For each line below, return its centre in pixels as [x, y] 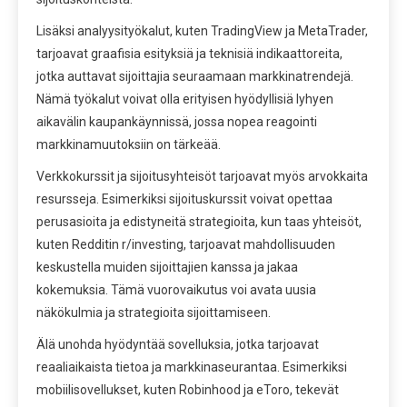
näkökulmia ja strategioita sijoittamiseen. [154, 312]
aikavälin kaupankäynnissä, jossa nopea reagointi [177, 121]
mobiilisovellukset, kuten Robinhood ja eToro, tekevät [188, 389]
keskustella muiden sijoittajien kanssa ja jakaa [167, 267]
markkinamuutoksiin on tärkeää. [129, 144]
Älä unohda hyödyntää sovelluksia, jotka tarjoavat [178, 344]
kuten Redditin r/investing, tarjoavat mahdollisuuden [186, 244]
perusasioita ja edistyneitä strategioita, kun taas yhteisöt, [199, 221]
